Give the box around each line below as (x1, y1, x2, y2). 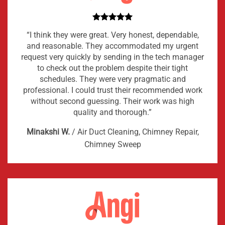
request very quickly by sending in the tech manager (21, 52, 204, 62)
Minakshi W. (26, 127, 70, 137)
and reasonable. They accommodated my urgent (27, 41, 198, 51)
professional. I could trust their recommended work (23, 85, 202, 95)
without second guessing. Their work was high (31, 96, 194, 106)
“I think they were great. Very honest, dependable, (26, 30, 199, 40)
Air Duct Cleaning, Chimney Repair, (77, 127, 199, 137)
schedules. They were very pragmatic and (39, 74, 186, 84)
